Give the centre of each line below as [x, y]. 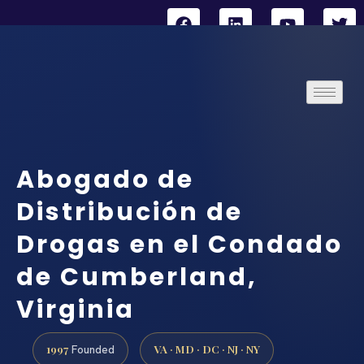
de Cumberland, [137, 277]
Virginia [76, 310]
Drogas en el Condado [180, 245]
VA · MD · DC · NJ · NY [207, 348]
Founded [91, 349]
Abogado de [105, 180]
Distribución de [130, 212]
